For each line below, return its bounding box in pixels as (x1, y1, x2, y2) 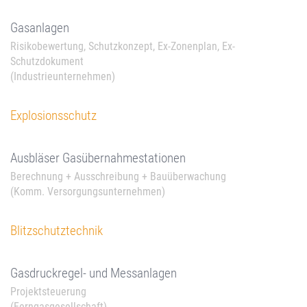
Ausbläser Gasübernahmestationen (10, 150, 186, 166)
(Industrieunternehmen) (10, 70, 115, 83)
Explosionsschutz (10, 108, 97, 123)
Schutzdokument (10, 55, 84, 68)
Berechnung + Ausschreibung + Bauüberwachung (10, 170, 226, 183)
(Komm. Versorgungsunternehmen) (10, 185, 165, 198)
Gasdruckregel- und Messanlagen (10, 265, 177, 281)
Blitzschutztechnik (10, 223, 103, 238)
